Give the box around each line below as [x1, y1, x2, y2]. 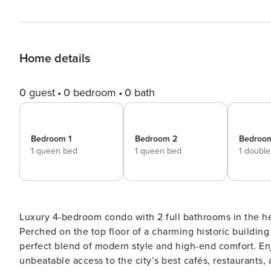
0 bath [125, 86, 155, 99]
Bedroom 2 [135, 134, 177, 144]
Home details [19, 51, 90, 66]
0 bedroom [64, 86, 116, 99]
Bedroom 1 [31, 134, 71, 144]
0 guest [19, 86, 55, 99]
